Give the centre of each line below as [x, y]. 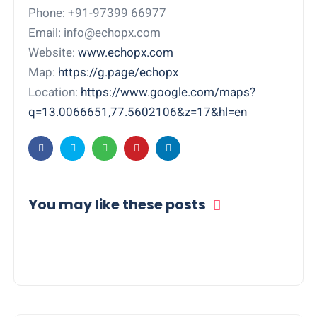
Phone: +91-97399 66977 [98, 13]
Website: [53, 53]
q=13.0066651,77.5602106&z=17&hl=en [138, 112]
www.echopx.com [126, 53]
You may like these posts [117, 205]
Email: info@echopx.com [95, 33]
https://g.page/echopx [119, 73]
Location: [55, 92]
